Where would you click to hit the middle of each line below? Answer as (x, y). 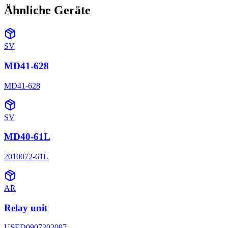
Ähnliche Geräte (47, 10)
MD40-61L (27, 137)
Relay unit (26, 208)
